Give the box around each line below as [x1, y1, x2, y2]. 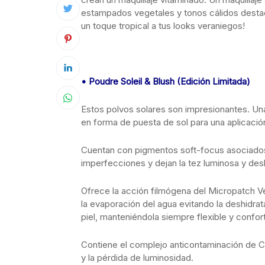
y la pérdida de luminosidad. [81, 252, 193, 263]
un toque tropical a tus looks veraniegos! [81, 20, 245, 31]
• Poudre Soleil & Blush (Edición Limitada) [81, 76, 250, 87]
